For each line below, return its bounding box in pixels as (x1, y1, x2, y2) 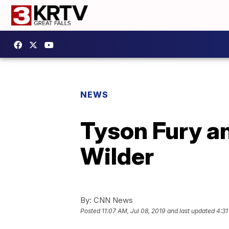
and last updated (167, 207, 215, 215)
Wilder (80, 142, 154, 170)
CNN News (91, 195, 133, 205)
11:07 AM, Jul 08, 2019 (102, 207, 165, 215)
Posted (80, 207, 102, 215)
